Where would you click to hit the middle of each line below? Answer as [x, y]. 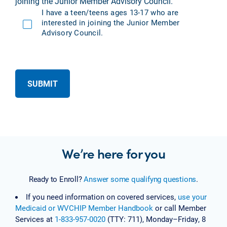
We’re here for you [113, 153]
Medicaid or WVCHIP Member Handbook [84, 207]
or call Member [180, 207]
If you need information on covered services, [102, 196]
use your [192, 196]
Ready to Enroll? [56, 179]
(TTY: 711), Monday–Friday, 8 [156, 219]
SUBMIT [43, 83]
